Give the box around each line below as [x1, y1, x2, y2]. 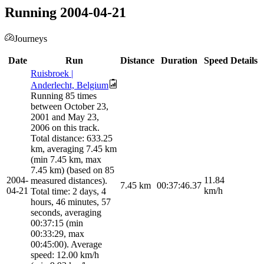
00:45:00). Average [31, 239, 102, 250]
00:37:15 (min [31, 218, 83, 229]
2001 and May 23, [31, 112, 99, 123]
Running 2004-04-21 [5, 5, 126, 21]
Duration [161, 55, 197, 66]
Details [230, 55, 258, 66]
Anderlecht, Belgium [31, 80, 108, 91]
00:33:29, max [31, 229, 84, 239]
